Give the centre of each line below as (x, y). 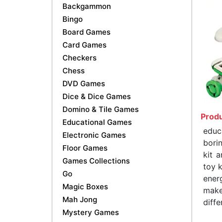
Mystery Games (91, 212)
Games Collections (96, 161)
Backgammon (87, 6)
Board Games (86, 32)
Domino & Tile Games (101, 109)
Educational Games (97, 122)
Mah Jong (80, 199)
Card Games (84, 45)
